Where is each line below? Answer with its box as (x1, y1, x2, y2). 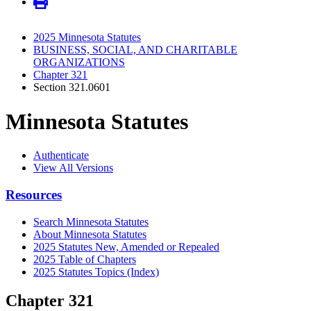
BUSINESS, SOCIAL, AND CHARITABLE (33, 44, 237, 56)
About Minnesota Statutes (33, 228, 146, 240)
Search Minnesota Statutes (33, 215, 149, 228)
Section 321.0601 (33, 81, 110, 94)
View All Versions (33, 162, 113, 174)
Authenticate (33, 149, 89, 162)
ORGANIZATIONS (33, 56, 125, 69)
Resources (6, 187, 62, 202)
